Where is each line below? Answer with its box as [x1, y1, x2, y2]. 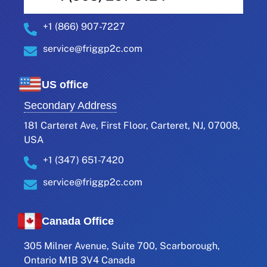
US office [42, 78, 88, 91]
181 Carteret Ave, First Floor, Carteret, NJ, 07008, [24, 120, 240, 132]
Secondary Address [24, 100, 117, 112]
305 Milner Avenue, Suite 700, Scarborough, [24, 240, 220, 252]
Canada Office [42, 215, 114, 227]
